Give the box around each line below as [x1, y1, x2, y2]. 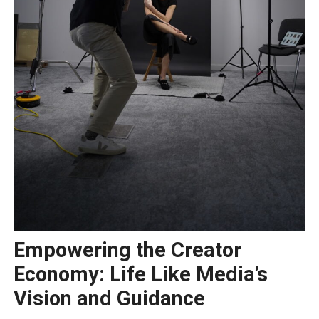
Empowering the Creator [13, 238, 241, 263]
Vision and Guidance [13, 286, 205, 311]
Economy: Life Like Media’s [13, 262, 268, 287]
